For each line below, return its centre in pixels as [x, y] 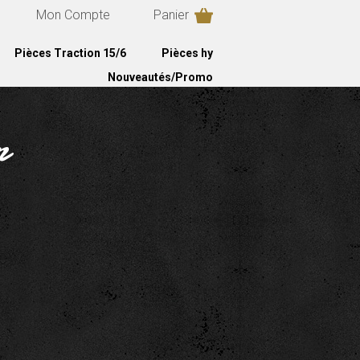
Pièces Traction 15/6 [70, 53]
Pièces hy [187, 53]
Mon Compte [73, 15]
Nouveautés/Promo [160, 77]
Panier [171, 15]
